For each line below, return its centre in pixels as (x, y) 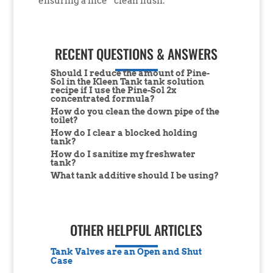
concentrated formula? (102, 98)
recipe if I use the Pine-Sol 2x (113, 90)
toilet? (64, 120)
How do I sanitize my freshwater (123, 154)
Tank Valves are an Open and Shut (126, 252)
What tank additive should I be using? (134, 175)
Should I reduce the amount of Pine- (130, 73)
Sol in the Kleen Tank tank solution (127, 81)
